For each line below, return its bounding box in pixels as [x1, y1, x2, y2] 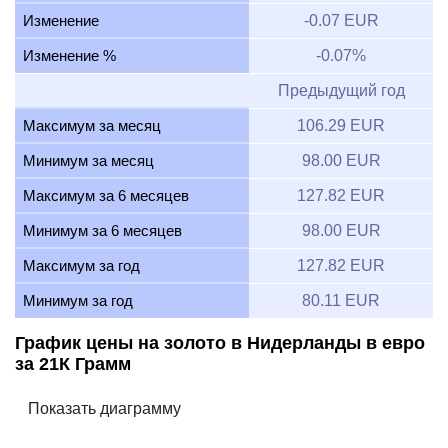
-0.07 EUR [303, 11, 379, 29]
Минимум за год [23, 291, 133, 309]
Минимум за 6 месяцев [23, 221, 182, 239]
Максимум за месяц [23, 116, 161, 134]
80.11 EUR [302, 291, 380, 309]
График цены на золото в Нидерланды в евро [15, 333, 425, 354]
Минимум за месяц [23, 151, 154, 169]
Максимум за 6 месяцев [23, 186, 189, 204]
